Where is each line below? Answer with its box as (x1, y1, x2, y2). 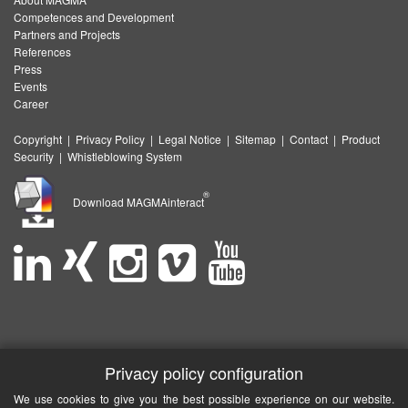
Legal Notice (158, 131, 221, 148)
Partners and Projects (14, 26, 120, 43)
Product (342, 131, 380, 148)
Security (14, 148, 54, 165)
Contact (290, 131, 328, 148)
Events (14, 78, 47, 95)
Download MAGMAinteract (73, 193, 209, 209)
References (14, 44, 71, 60)
